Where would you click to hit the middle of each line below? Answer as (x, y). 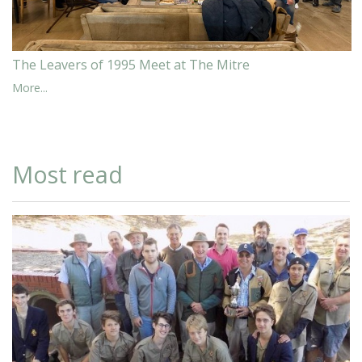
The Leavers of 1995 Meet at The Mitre (131, 64)
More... (30, 87)
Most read (67, 174)
